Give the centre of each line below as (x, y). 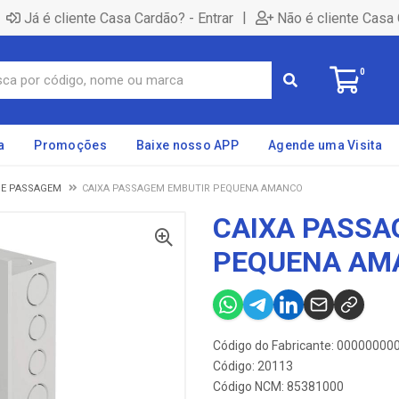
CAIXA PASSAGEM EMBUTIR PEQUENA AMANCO (192, 188)
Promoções (70, 145)
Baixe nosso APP (187, 145)
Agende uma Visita (325, 145)
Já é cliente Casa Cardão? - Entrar (129, 18)
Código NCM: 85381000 (278, 387)
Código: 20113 (253, 366)
